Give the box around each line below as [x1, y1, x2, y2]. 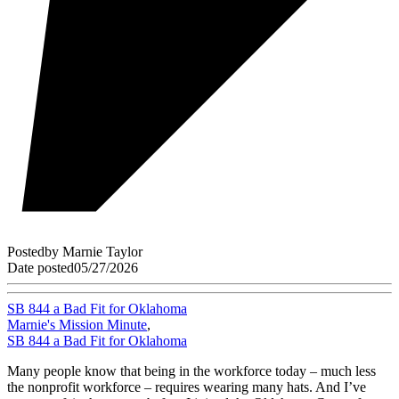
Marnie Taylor [62, 244, 142, 260]
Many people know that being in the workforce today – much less [7, 363, 376, 379]
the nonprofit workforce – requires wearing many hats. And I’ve [7, 379, 366, 395]
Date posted [7, 260, 74, 276]
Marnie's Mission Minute [7, 317, 147, 333]
